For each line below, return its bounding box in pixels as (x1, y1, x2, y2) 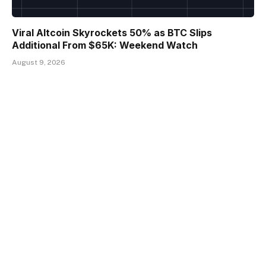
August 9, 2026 (12, 58, 65, 67)
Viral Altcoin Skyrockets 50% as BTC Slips (12, 27, 212, 39)
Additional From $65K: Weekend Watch (12, 39, 198, 52)
